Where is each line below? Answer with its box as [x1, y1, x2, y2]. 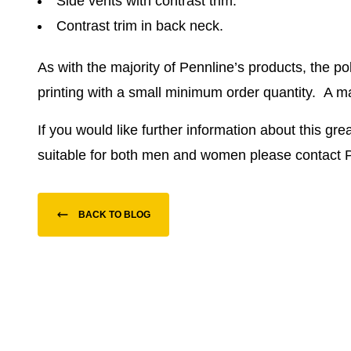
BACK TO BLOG [78, 209, 150, 221]
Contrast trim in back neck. [56, 18, 223, 34]
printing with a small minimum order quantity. [38, 85, 316, 101]
